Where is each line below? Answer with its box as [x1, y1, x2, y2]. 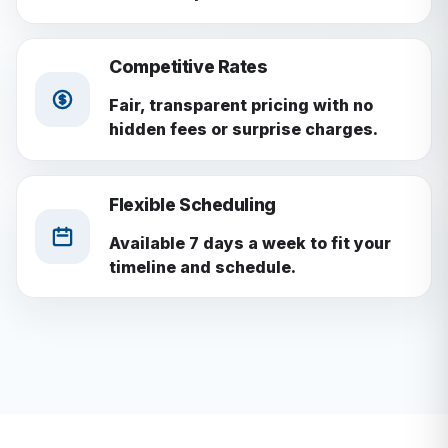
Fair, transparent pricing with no [108, 95, 373, 116]
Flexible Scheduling [108, 193, 276, 215]
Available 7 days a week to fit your [108, 232, 391, 253]
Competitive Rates [108, 56, 268, 78]
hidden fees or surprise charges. [108, 119, 378, 140]
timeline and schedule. [108, 256, 296, 277]
